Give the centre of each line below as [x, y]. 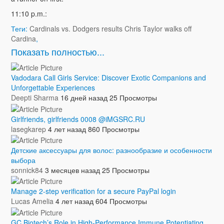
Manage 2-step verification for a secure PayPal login [93, 191]
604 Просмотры [121, 201]
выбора [23, 160]
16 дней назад [84, 98]
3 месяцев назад [72, 170]
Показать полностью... [57, 51]
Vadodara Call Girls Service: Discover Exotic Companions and [108, 78]
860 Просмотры [113, 129]
